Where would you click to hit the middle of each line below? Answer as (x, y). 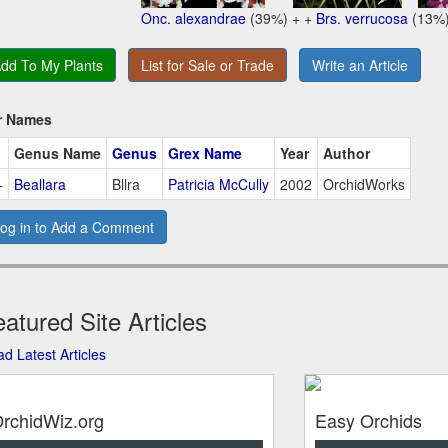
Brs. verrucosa (362, 17)
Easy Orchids (368, 419)
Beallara (39, 183)
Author (346, 152)
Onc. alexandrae (194, 17)
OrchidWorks (363, 183)
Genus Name (57, 152)
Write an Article (359, 64)
